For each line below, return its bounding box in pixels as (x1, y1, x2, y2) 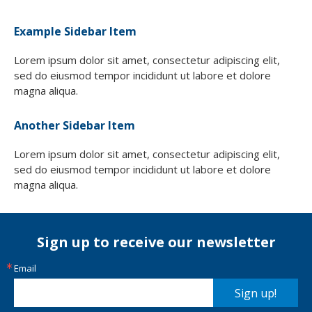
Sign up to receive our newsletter (36, 233, 276, 252)
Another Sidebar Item (14, 118, 135, 134)
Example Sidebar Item (14, 24, 136, 40)
